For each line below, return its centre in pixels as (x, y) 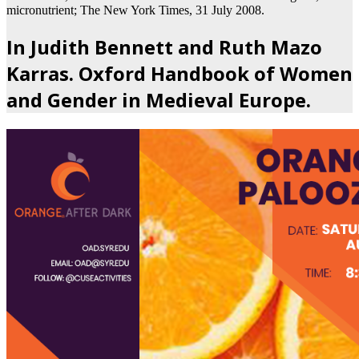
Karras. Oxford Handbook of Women (179, 73)
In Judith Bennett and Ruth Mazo (164, 46)
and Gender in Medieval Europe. (159, 99)
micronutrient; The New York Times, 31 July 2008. (135, 10)
